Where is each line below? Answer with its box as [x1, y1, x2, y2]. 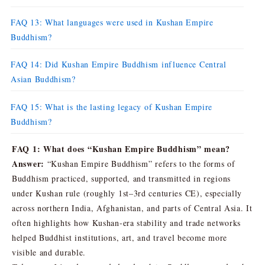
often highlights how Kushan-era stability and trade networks [12, 216, 241, 228]
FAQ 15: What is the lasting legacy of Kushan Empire [11, 101, 213, 112]
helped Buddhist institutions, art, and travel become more [12, 231, 227, 243]
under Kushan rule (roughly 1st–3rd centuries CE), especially [12, 187, 243, 199]
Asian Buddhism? [11, 73, 76, 85]
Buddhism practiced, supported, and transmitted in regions [12, 172, 231, 184]
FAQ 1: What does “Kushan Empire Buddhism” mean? [12, 142, 230, 155]
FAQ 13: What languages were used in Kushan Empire [11, 16, 214, 28]
